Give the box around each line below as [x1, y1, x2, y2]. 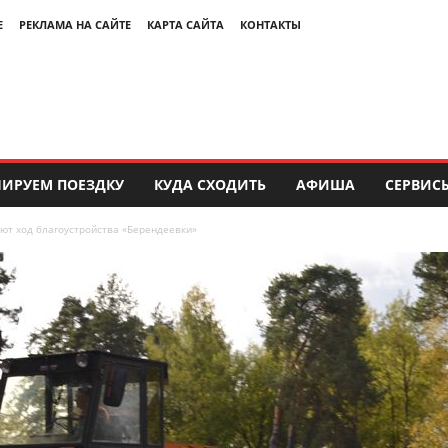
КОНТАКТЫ [239, 17, 301, 32]
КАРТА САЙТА [146, 17, 224, 32]
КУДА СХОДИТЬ [153, 175, 266, 194]
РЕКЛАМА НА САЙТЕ [18, 17, 131, 32]
